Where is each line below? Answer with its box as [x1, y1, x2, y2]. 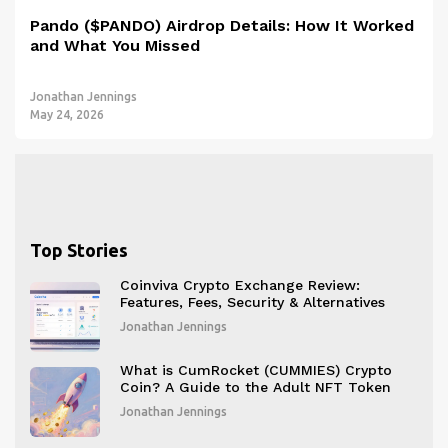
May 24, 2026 [30, 107, 104, 121]
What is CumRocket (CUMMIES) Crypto [120, 361, 392, 378]
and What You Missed [30, 35, 200, 55]
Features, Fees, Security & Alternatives [120, 293, 385, 310]
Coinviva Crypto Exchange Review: [120, 276, 360, 293]
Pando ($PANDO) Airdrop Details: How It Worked [30, 15, 414, 35]
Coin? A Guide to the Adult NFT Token [120, 378, 391, 395]
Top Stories [30, 239, 128, 260]
